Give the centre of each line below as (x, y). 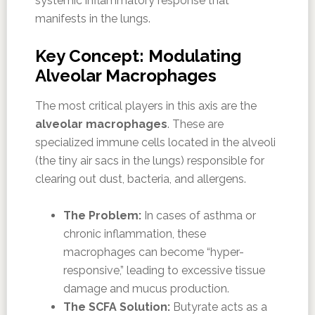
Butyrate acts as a (218, 307)
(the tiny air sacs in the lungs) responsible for (149, 160)
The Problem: (102, 215)
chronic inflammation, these (134, 233)
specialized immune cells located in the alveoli (155, 142)
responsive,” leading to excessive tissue (164, 270)
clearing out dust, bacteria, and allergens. (140, 179)
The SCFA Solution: (116, 307)
